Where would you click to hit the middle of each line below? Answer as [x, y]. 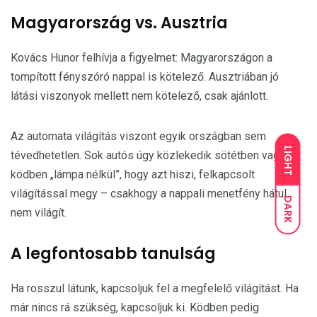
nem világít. [39, 213]
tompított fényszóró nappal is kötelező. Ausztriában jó [145, 77]
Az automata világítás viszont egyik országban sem [138, 136]
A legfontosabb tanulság [113, 254]
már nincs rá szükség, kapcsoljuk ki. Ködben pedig [135, 307]
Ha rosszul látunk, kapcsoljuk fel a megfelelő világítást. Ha [155, 288]
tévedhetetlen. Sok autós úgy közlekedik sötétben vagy [148, 155]
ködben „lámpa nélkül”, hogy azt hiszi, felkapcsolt [133, 174]
